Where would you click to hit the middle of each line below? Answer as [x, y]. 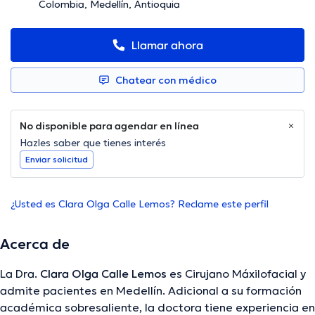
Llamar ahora [167, 45]
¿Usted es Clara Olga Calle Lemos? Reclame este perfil [140, 204]
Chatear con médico [166, 81]
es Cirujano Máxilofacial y [236, 274]
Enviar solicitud [57, 160]
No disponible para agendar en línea [109, 126]
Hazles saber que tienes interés [93, 143]
